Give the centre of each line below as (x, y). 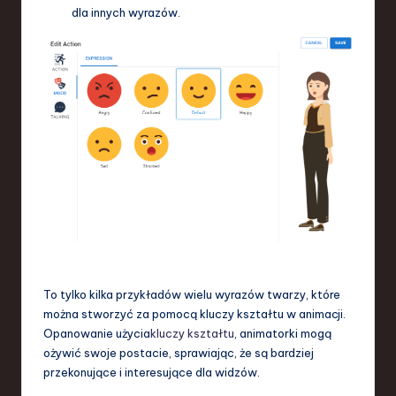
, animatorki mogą (283, 333)
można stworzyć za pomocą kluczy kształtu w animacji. (194, 313)
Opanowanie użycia (97, 333)
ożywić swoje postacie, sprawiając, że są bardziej (179, 352)
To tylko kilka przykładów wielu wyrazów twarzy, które (192, 294)
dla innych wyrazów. (126, 13)
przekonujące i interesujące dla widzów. (152, 372)
